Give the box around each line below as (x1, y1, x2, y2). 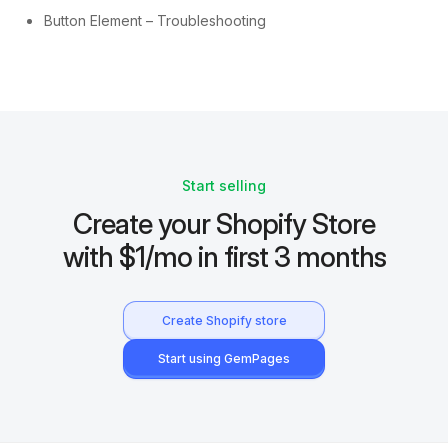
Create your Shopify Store (73, 206, 375, 241)
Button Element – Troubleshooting (44, 11, 266, 29)
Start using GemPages (158, 350, 290, 366)
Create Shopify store (161, 312, 287, 328)
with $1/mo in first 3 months (62, 239, 386, 274)
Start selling (182, 176, 266, 194)
